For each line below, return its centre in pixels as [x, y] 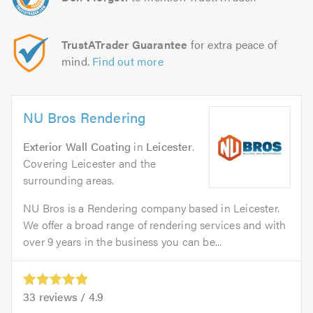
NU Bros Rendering [85, 117]
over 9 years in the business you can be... [123, 242]
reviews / [62, 296]
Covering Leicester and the [90, 163]
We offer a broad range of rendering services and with [155, 225]
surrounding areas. [69, 180]
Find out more [128, 61]
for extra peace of [233, 45]
